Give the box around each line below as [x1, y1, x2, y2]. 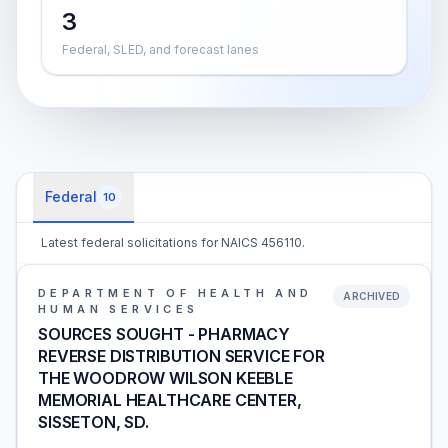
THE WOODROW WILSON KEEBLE [38, 368, 293, 388]
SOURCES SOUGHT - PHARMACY [38, 324, 290, 344]
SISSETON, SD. [38, 412, 149, 432]
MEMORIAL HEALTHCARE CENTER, [38, 390, 302, 410]
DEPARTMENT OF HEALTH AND [38, 286, 313, 300]
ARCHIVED [343, 290, 400, 302]
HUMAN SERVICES [38, 302, 199, 316]
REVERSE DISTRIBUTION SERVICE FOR [38, 346, 325, 366]
